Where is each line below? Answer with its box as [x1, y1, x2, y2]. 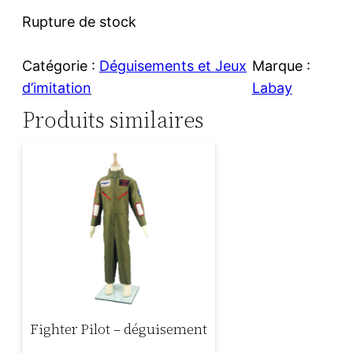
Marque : [251, 57, 310, 74]
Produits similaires [22, 105, 203, 136]
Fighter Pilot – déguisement [30, 319, 207, 340]
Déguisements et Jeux [99, 57, 247, 74]
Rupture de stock [22, 13, 136, 30]
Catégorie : [22, 57, 99, 74]
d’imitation [22, 79, 91, 96]
